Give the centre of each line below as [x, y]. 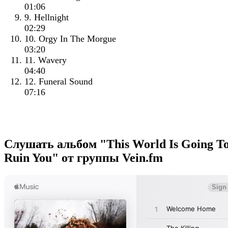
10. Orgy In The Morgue [70, 39]
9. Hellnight [47, 18]
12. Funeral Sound [59, 82]
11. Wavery [46, 60]
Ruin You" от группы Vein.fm [83, 158]
